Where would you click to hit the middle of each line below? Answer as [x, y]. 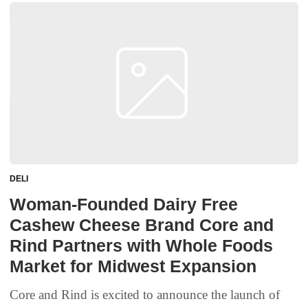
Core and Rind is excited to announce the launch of [145, 295]
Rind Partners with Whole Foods [141, 246]
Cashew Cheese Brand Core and [142, 225]
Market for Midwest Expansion [133, 266]
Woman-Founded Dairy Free [124, 205]
